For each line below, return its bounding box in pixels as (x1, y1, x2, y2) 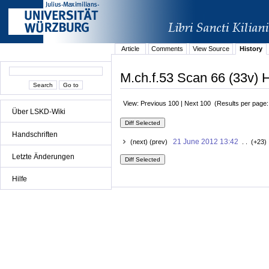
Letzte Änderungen (12, 152, 74, 161)
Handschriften (12, 130, 58, 139)
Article (121, 45, 139, 53)
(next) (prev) (130, 138, 173, 146)
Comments (151, 45, 184, 53)
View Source (192, 45, 229, 53)
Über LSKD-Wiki (12, 107, 65, 116)
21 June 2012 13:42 (172, 138, 238, 147)
